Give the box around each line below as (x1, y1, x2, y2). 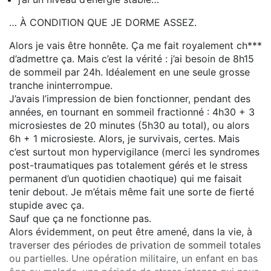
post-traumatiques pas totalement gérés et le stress (9, 159, 247, 172)
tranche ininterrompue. (9, 79, 113, 92)
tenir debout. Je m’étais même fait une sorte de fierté (9, 186, 254, 198)
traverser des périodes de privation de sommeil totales (9, 239, 261, 252)
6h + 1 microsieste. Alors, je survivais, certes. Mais (9, 132, 240, 145)
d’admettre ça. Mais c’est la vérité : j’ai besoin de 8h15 (9, 53, 254, 65)
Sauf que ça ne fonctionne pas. (9, 212, 151, 225)
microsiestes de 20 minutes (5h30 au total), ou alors (9, 119, 249, 132)
